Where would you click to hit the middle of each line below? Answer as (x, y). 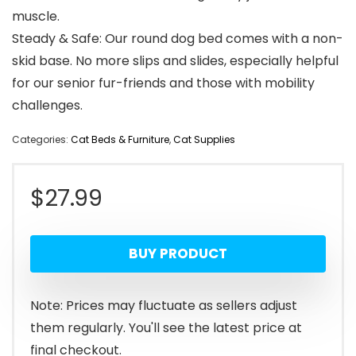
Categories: (41, 140)
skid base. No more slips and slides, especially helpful (175, 61)
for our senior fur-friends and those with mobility (163, 83)
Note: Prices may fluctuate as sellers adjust (164, 306)
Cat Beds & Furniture (120, 140)
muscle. (36, 17)
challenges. (47, 106)
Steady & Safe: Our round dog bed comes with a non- (178, 39)
